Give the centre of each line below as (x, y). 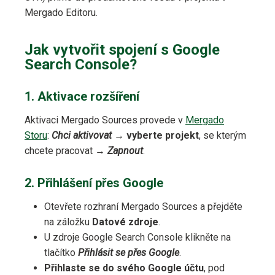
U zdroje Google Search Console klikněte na (137, 238)
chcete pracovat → (66, 151)
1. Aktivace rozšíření (82, 97)
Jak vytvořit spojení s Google (122, 50)
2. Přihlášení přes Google (94, 183)
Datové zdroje (125, 222)
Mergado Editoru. (61, 13)
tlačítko (61, 253)
